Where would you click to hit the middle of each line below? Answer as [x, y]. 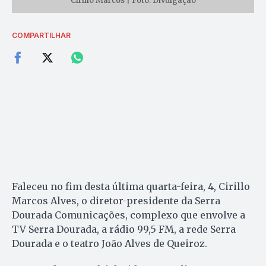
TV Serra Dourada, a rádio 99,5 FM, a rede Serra [124, 229]
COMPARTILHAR [41, 35]
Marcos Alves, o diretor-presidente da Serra [116, 200]
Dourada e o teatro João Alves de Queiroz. [111, 243]
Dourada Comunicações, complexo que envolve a [129, 215]
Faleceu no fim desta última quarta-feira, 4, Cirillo [131, 186]
